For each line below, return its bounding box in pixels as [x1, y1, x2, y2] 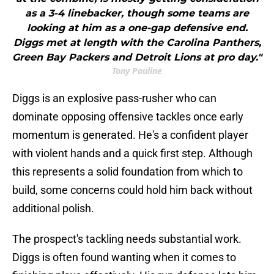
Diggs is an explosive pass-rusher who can [12, 92, 217, 105]
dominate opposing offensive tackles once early [12, 110, 243, 124]
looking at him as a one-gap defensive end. [26, 22, 248, 34]
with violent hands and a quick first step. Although [12, 147, 253, 160]
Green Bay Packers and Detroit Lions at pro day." [12, 51, 262, 64]
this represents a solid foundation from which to [12, 165, 243, 179]
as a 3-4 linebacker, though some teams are [25, 7, 249, 20]
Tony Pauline [112, 65, 162, 77]
